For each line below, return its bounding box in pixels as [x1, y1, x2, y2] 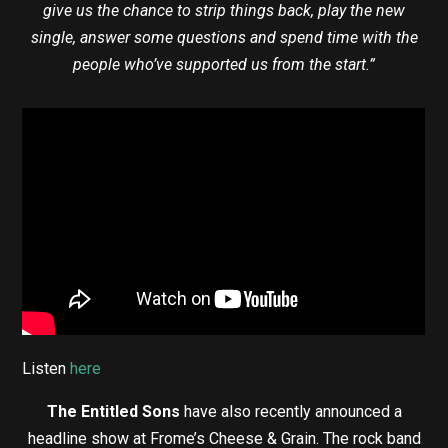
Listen [22, 358, 71, 378]
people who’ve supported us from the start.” [73, 55, 375, 75]
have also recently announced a [183, 401, 402, 421]
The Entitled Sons [46, 401, 184, 421]
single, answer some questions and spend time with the [30, 28, 418, 48]
